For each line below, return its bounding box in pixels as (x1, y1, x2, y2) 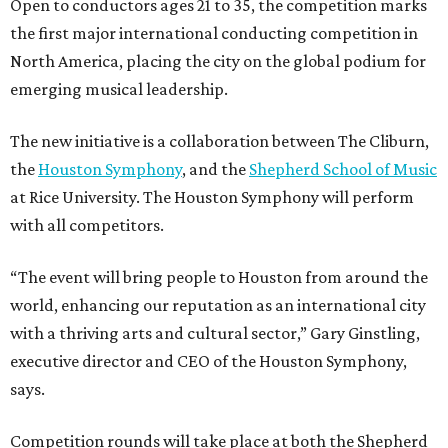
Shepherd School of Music (249, 159, 437, 180)
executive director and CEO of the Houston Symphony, (10, 351, 407, 372)
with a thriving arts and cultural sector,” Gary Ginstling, (10, 323, 420, 344)
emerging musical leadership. (10, 79, 228, 100)
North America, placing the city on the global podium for (10, 51, 426, 72)
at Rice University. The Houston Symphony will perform (10, 187, 414, 208)
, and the (182, 159, 249, 180)
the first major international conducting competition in (10, 23, 418, 44)
